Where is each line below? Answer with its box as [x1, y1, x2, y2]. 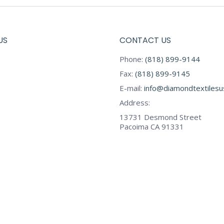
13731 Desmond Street [119, 112, 201, 122]
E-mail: [119, 83, 144, 93]
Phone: [119, 54, 145, 64]
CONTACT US [119, 34, 171, 46]
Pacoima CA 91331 [119, 121, 184, 131]
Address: [119, 97, 150, 107]
